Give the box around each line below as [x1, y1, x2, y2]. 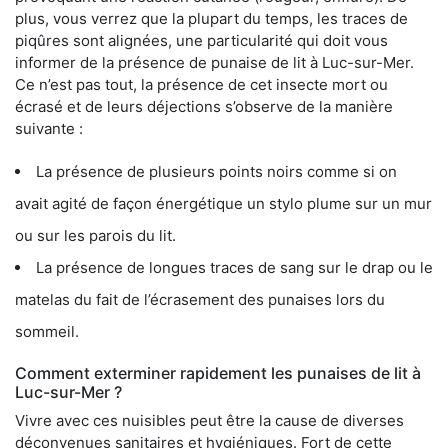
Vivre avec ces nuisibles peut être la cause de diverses [15, 411, 404, 431]
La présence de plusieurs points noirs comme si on [36, 162, 397, 182]
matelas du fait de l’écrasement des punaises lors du [15, 290, 385, 310]
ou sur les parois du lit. [15, 226, 176, 246]
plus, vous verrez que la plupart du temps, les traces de [15, 9, 408, 29]
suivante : [15, 119, 83, 139]
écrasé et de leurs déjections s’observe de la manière [15, 97, 393, 117]
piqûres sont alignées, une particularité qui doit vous [15, 31, 388, 51]
